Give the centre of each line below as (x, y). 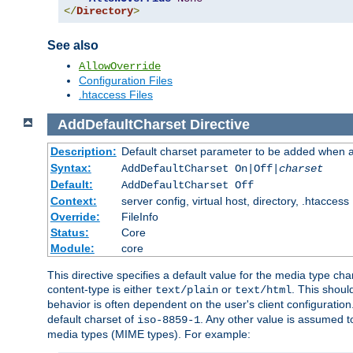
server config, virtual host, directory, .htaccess (235, 201)
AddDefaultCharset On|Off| (200, 169)
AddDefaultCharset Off (187, 186)
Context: (73, 201)
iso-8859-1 (169, 320)
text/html (263, 290)
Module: (72, 249)
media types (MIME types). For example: (149, 334)
